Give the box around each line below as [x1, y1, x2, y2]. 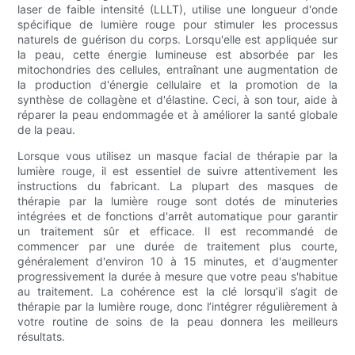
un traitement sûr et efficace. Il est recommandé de [17, 224, 338, 239]
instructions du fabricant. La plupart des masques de [17, 179, 338, 193]
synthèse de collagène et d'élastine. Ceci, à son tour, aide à [17, 93, 338, 107]
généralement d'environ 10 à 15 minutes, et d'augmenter [17, 254, 338, 269]
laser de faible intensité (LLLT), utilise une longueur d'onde [17, 2, 338, 17]
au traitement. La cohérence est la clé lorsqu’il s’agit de [17, 284, 338, 299]
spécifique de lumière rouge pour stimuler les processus [17, 17, 338, 32]
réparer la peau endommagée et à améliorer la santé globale [17, 108, 338, 122]
